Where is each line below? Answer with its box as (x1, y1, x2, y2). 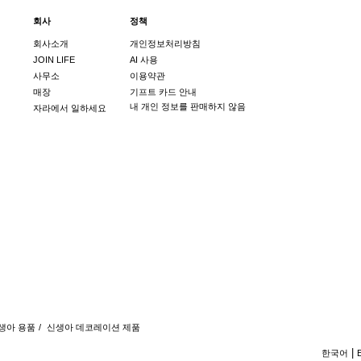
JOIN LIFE (32, 54, 75, 64)
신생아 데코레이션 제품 (46, 322, 140, 332)
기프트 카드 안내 (129, 86, 197, 97)
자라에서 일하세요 (32, 102, 106, 113)
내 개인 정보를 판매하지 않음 (129, 101, 246, 111)
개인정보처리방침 (129, 38, 201, 48)
